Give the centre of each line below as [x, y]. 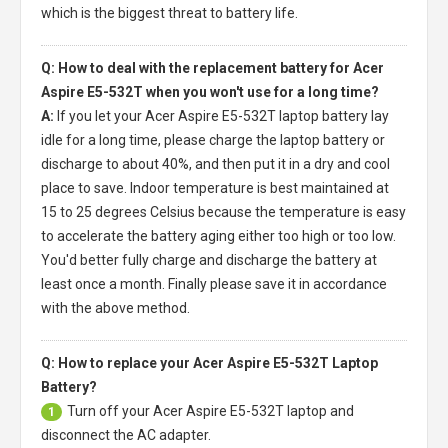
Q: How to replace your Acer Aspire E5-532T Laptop [209, 362]
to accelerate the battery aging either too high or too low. [218, 235]
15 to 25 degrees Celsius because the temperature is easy [223, 211]
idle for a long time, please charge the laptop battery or [213, 139]
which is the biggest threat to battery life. [169, 12]
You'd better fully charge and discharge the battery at [209, 259]
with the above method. [115, 307]
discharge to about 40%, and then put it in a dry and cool [215, 163]
